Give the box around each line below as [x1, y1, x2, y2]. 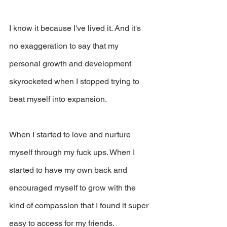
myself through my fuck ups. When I [9, 147, 137, 157]
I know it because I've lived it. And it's [9, 23, 143, 33]
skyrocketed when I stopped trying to [9, 76, 141, 86]
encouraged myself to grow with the [9, 182, 138, 193]
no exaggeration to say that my [9, 41, 121, 51]
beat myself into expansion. [9, 94, 107, 104]
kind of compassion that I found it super [9, 200, 150, 210]
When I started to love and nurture [9, 129, 133, 139]
